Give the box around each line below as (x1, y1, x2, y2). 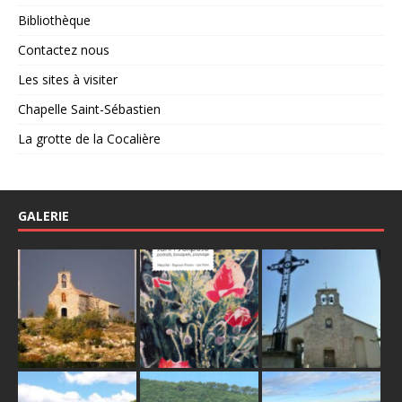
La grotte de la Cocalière (18, 129, 161, 147)
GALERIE (18, 206, 69, 224)
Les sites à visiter (18, 70, 118, 88)
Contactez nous (18, 40, 109, 58)
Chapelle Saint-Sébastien (18, 100, 161, 118)
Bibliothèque (18, 11, 91, 29)
